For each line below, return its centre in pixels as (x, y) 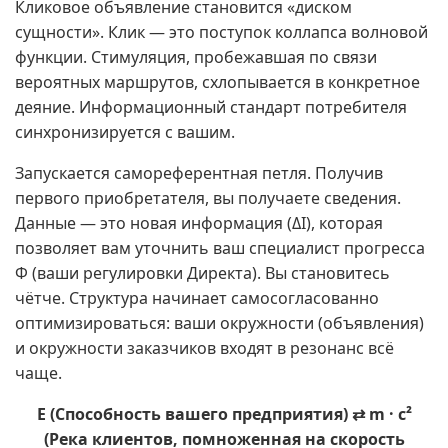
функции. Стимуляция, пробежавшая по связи (196, 57)
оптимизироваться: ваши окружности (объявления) (219, 323)
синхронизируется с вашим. (125, 132)
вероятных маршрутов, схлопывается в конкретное (217, 82)
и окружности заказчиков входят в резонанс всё (204, 348)
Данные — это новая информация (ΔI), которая (199, 223)
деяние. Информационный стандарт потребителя (211, 107)
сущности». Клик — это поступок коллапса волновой (221, 32)
